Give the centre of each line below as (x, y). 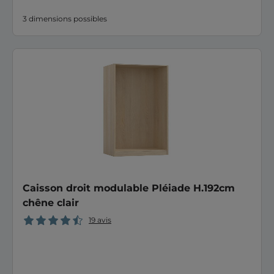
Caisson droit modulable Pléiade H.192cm (129, 188)
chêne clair (51, 203)
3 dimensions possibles (65, 19)
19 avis (100, 220)
